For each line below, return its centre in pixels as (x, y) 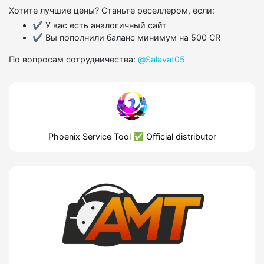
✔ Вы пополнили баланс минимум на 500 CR (126, 38)
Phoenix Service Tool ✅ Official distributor (132, 137)
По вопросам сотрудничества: (73, 60)
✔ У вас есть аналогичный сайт (100, 25)
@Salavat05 (161, 60)
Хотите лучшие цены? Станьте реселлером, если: (112, 10)
